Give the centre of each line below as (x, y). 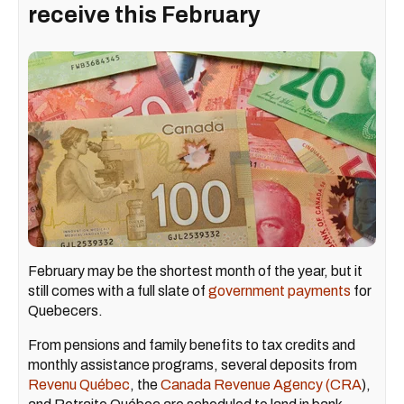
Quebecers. (65, 310)
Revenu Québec (79, 384)
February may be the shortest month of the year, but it (195, 271)
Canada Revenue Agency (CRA (261, 384)
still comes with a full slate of (118, 290)
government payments (280, 290)
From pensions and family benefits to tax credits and (192, 344)
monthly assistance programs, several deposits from (193, 364)
